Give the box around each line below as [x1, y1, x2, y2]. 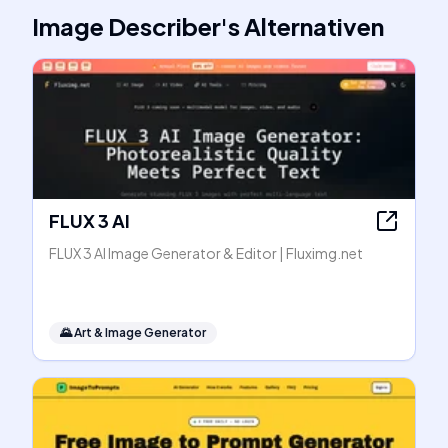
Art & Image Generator [74, 325, 206, 340]
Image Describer [32, 11, 221, 41]
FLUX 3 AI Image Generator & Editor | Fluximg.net [49, 244, 363, 262]
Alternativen [244, 11, 384, 41]
